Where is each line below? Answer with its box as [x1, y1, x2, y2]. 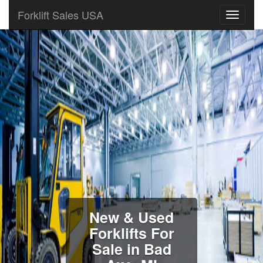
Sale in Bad [92, 238, 171, 259]
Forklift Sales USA [18, 7, 103, 22]
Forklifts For [89, 222, 174, 244]
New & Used [89, 207, 174, 228]
